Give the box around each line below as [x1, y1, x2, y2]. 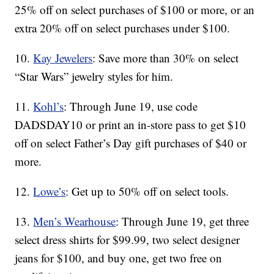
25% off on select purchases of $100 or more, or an [15, 2, 255, 18]
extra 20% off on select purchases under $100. [15, 20, 231, 36]
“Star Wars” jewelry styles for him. [15, 68, 174, 84]
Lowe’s [33, 183, 66, 199]
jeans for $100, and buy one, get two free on [15, 250, 223, 266]
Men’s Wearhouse [33, 213, 116, 229]
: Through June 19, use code [64, 98, 198, 114]
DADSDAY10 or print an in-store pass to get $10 [15, 117, 246, 133]
